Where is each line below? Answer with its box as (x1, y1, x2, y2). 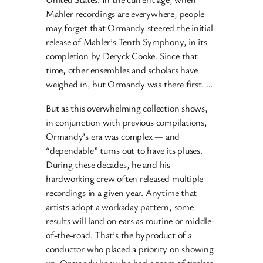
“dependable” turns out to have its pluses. (46, 143, 203, 157)
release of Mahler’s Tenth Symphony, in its (46, 35, 207, 49)
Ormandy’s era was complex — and (46, 129, 180, 143)
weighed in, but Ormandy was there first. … (46, 77, 213, 91)
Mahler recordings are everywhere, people (46, 7, 205, 21)
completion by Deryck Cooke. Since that (46, 49, 198, 63)
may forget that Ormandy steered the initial (46, 21, 213, 35)
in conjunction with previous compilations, (46, 115, 207, 129)
